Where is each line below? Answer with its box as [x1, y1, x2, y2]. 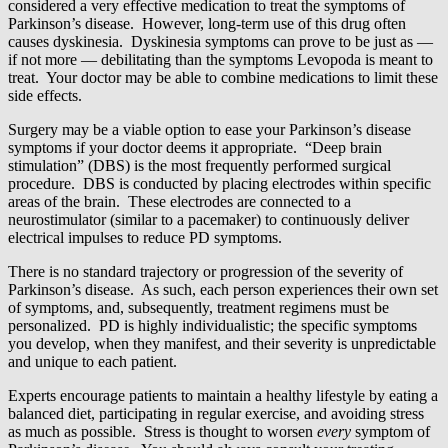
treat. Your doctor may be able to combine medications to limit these [8, 68, 438, 86]
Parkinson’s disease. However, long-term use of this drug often [8, 14, 406, 32]
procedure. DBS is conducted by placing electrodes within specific [8, 174, 431, 192]
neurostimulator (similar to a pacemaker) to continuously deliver [8, 210, 409, 228]
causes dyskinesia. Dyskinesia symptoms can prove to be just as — [8, 32, 433, 50]
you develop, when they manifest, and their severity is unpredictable [8, 334, 436, 352]
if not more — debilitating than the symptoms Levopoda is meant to [8, 50, 433, 68]
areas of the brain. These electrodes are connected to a [8, 192, 351, 210]
